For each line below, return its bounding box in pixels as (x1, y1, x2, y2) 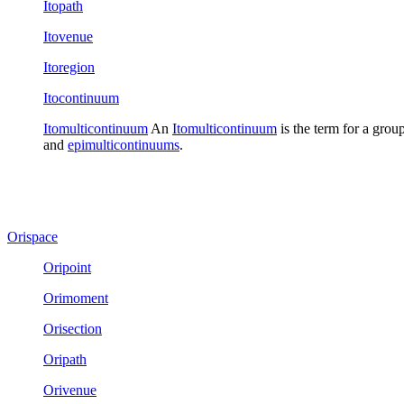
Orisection (43, 320, 102, 336)
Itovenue (43, 28, 93, 44)
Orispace (7, 228, 58, 244)
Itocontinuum (43, 89, 119, 106)
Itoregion (43, 59, 95, 75)
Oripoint (43, 259, 91, 275)
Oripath (43, 351, 87, 367)
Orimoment (43, 289, 108, 306)
